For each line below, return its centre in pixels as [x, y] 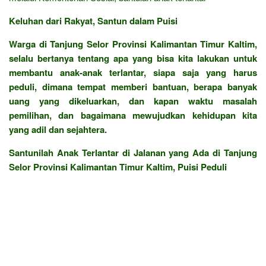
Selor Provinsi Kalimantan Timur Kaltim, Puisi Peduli [118, 167]
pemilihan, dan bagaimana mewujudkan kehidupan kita [133, 115]
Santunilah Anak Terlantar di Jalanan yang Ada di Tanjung [133, 152]
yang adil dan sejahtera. [58, 129]
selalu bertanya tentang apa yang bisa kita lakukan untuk [133, 58]
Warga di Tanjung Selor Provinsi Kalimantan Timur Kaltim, [133, 44]
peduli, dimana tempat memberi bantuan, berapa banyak [133, 86]
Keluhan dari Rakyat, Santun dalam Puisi [93, 20]
